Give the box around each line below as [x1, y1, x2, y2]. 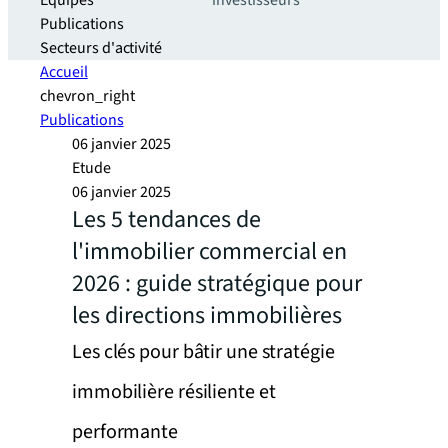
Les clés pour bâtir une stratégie [72, 338, 335, 366]
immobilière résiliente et [72, 378, 276, 406]
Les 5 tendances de [72, 202, 261, 237]
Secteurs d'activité [40, 37, 163, 59]
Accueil [40, 61, 88, 83]
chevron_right [40, 85, 135, 107]
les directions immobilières [72, 298, 342, 333]
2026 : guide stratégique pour [72, 266, 362, 301]
